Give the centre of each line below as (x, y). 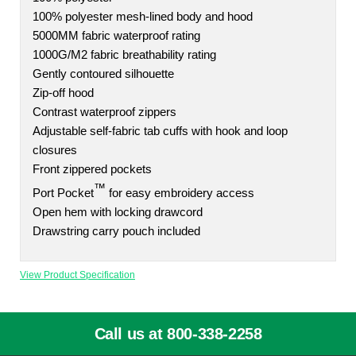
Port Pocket (63, 193)
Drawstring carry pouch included (116, 231)
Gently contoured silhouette (103, 74)
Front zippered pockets (92, 169)
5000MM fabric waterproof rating (116, 36)
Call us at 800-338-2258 (178, 333)
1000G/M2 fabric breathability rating (124, 55)
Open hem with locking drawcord (118, 212)
